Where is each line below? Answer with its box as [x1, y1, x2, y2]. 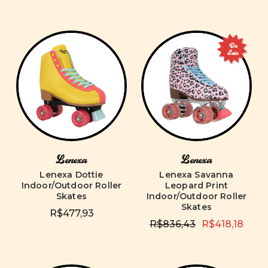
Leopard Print [165, 180, 229, 191]
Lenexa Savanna [159, 169, 234, 180]
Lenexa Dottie [39, 169, 103, 180]
